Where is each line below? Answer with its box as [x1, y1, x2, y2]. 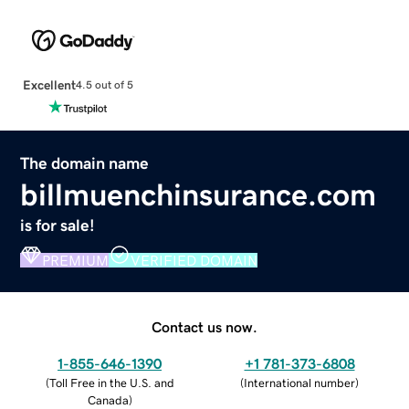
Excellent [22, 78, 76, 91]
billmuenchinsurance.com [20, 178, 377, 210]
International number [244, 376, 355, 389]
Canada [87, 393, 129, 406]
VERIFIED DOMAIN [131, 252, 258, 267]
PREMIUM [42, 252, 110, 267]
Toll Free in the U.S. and [48, 376, 174, 389]
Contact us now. [152, 319, 257, 334]
